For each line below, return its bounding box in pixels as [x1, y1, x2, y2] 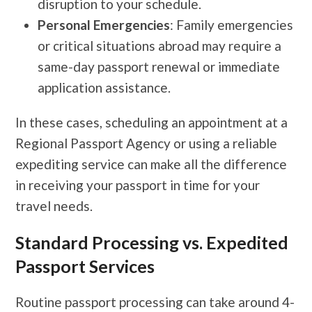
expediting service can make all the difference [15, 155, 288, 172]
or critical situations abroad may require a [38, 37, 282, 54]
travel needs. [15, 197, 93, 214]
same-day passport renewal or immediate [38, 58, 281, 75]
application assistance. [38, 79, 171, 95]
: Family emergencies [170, 16, 294, 33]
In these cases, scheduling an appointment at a [15, 114, 288, 130]
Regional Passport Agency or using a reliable [15, 134, 278, 151]
